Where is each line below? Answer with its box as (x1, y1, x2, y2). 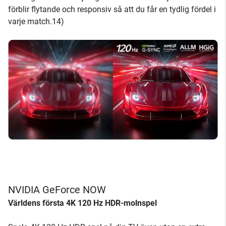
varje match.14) (8, 16, 64, 26)
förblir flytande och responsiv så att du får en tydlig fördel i (8, 4, 216, 14)
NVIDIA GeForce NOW (8, 183, 106, 196)
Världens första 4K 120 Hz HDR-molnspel (8, 198, 157, 208)
